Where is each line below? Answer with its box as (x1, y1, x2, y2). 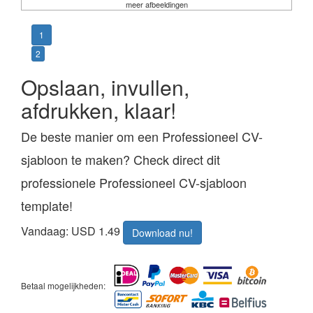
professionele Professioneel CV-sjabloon (21, 173, 247, 192)
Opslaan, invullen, (21, 72, 189, 103)
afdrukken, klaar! (21, 95, 176, 126)
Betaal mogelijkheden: (21, 279, 105, 291)
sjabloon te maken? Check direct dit (21, 150, 220, 169)
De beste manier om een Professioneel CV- (21, 127, 263, 146)
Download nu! (132, 226, 193, 240)
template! (21, 196, 73, 215)
